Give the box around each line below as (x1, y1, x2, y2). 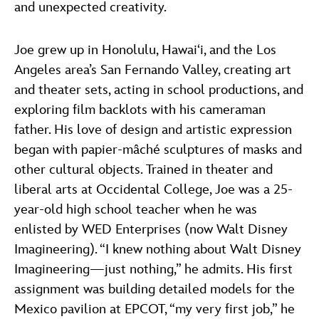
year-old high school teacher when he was (14, 201, 257, 218)
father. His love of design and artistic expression (14, 121, 292, 138)
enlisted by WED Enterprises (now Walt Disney (14, 221, 288, 238)
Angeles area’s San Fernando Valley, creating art (14, 61, 291, 78)
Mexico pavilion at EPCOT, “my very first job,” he (14, 300, 295, 318)
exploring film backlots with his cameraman (14, 101, 266, 118)
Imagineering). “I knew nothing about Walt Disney (14, 241, 301, 258)
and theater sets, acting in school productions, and (14, 81, 303, 98)
